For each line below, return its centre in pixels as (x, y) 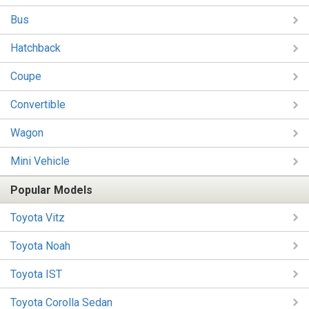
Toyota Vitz (38, 217)
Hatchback (36, 48)
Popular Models (51, 190)
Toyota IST (36, 274)
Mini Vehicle (40, 161)
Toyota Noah (40, 246)
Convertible (38, 105)
